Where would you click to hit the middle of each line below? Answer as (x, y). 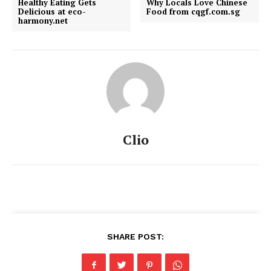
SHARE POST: (135, 236)
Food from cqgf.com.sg (194, 11)
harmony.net (43, 20)
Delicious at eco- (52, 11)
